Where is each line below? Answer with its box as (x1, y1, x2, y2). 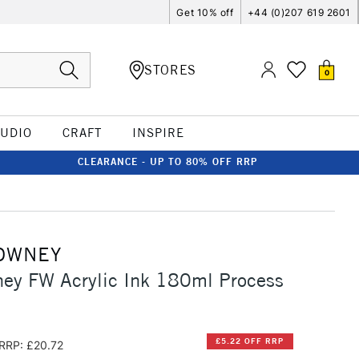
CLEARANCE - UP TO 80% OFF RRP (78, 155, 257, 167)
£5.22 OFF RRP (216, 336, 284, 347)
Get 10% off (176, 6, 234, 18)
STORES (144, 61, 196, 78)
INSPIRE (131, 125, 184, 140)
